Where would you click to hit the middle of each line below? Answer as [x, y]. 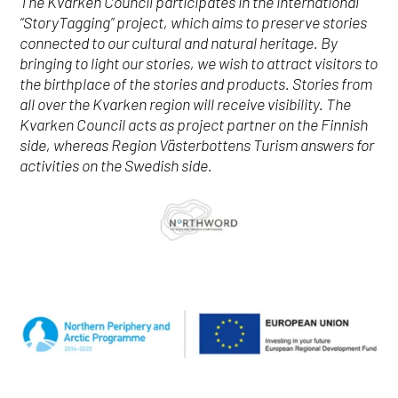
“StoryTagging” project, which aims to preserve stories [194, 22]
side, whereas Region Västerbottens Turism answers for [197, 145]
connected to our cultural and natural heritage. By [179, 43]
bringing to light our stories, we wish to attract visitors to [199, 63]
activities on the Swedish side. [116, 165]
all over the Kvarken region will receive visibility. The [186, 104]
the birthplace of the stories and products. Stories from [196, 84]
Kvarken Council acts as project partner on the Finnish [194, 124]
